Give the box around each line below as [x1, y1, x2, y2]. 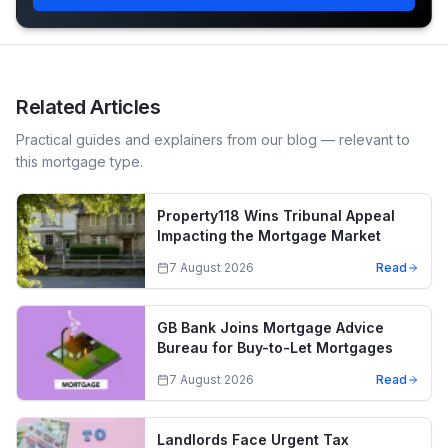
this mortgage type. [16, 153, 143, 170]
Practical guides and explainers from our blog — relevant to [16, 131, 410, 148]
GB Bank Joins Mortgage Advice [157, 319, 384, 336]
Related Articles [16, 95, 160, 119]
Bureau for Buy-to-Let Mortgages [157, 339, 393, 356]
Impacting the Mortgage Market [157, 227, 381, 244]
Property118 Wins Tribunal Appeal [157, 207, 395, 224]
